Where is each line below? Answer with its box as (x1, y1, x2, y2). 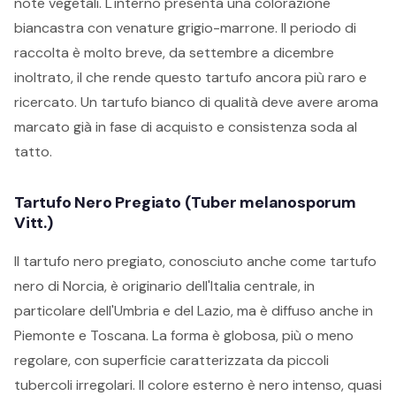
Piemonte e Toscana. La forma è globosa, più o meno (14, 326, 354, 345)
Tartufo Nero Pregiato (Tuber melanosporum (14, 192, 356, 213)
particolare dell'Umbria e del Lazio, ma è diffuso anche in (14, 301, 373, 320)
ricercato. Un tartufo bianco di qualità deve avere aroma (14, 93, 378, 111)
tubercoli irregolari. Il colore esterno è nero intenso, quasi (14, 376, 382, 394)
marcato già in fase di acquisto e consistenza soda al (14, 118, 357, 136)
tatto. (14, 142, 52, 161)
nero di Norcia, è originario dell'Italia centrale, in (14, 277, 315, 295)
